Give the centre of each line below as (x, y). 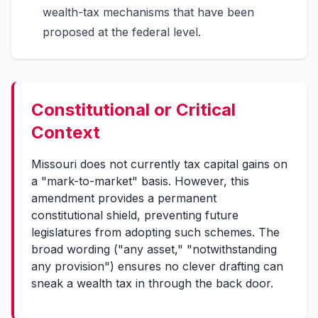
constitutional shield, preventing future (135, 215)
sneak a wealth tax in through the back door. (152, 283)
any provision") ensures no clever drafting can (157, 266)
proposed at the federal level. (122, 32)
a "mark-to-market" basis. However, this (140, 181)
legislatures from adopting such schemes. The (155, 232)
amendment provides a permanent (124, 198)
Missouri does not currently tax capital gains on (159, 164)
